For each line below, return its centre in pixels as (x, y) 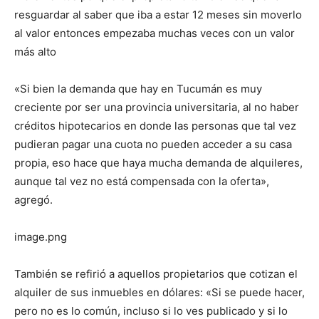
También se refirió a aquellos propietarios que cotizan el (156, 274)
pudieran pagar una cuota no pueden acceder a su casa (153, 145)
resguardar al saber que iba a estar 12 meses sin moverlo (158, 15)
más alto (35, 52)
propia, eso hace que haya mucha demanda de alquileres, (158, 163)
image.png (41, 237)
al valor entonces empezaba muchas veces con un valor (155, 33)
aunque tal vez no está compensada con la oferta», (142, 182)
